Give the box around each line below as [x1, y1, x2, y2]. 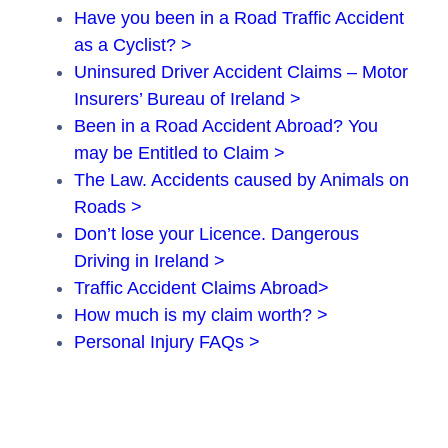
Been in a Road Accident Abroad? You [74, 116, 378, 137]
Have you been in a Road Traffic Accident [74, 8, 404, 29]
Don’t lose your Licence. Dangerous [74, 224, 359, 245]
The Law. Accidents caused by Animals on [74, 170, 409, 191]
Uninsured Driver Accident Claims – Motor [74, 62, 408, 83]
